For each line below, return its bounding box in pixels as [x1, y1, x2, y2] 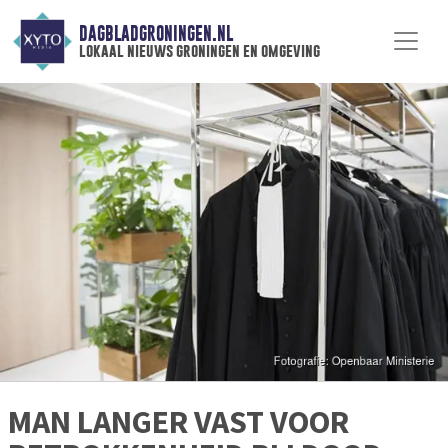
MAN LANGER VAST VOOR [8, 402, 349, 443]
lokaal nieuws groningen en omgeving [78, 41, 320, 61]
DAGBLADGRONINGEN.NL [78, 23, 233, 45]
